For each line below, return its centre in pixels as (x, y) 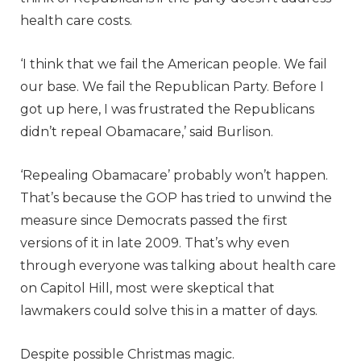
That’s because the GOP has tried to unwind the (176, 197)
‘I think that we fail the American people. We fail (174, 64)
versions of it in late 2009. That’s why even (155, 243)
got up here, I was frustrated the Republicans (167, 109)
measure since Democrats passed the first (154, 220)
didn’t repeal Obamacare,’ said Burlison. (148, 131)
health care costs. (78, 20)
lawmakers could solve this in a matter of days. (169, 310)
